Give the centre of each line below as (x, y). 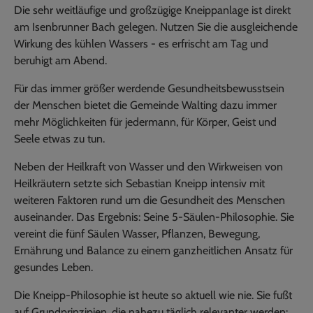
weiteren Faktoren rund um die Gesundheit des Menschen (150, 201)
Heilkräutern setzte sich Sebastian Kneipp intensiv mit (139, 184)
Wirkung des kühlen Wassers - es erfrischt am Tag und (141, 44)
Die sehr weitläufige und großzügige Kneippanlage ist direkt (152, 10)
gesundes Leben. (53, 268)
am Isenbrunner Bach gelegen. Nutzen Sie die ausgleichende (156, 27)
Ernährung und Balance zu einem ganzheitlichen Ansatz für (153, 251)
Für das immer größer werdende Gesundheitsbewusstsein (149, 89)
